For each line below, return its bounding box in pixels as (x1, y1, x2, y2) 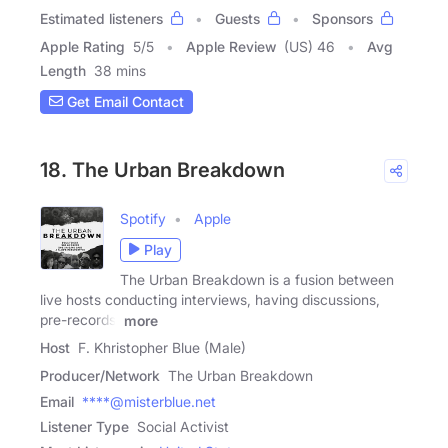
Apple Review (186, 37, 276, 55)
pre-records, (40, 310, 120, 328)
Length (40, 61, 86, 79)
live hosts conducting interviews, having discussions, (40, 290, 380, 308)
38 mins (94, 61, 146, 79)
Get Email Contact (63, 93, 184, 111)
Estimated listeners (40, 9, 163, 27)
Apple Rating (40, 37, 125, 55)
